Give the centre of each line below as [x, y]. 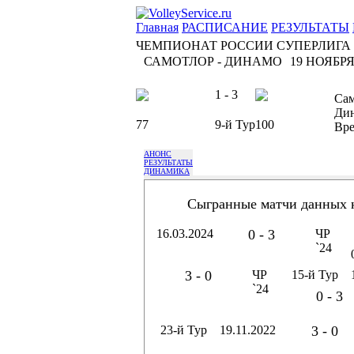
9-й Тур [235, 124]
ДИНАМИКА [167, 171]
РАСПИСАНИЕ [225, 27]
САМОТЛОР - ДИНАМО [213, 61]
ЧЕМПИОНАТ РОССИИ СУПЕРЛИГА [243, 45]
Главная [157, 27]
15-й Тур [315, 275]
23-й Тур [184, 330]
